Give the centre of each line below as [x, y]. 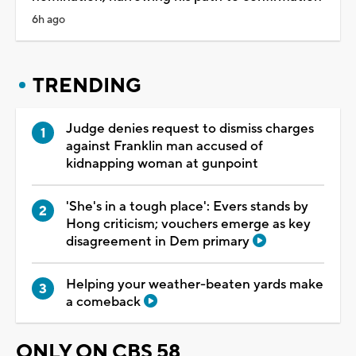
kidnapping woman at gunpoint [162, 163]
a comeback [105, 302]
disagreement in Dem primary [159, 241]
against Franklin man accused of [164, 146]
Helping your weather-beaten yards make [195, 284]
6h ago [48, 19]
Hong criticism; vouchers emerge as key [188, 224]
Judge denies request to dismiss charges [190, 128]
